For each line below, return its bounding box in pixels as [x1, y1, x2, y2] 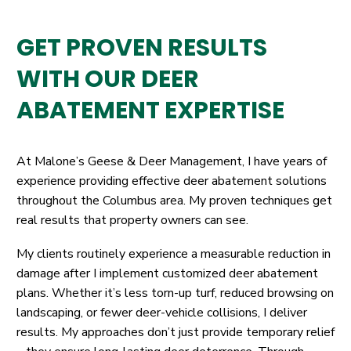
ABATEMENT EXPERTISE [16, 93, 284, 127]
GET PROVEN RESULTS [16, 31, 267, 64]
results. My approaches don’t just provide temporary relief [16, 323, 335, 341]
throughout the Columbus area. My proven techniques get [16, 192, 332, 210]
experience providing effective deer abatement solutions [16, 172, 327, 190]
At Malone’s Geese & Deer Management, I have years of [16, 153, 327, 171]
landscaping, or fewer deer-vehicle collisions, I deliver [16, 303, 307, 321]
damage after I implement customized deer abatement [16, 264, 318, 282]
